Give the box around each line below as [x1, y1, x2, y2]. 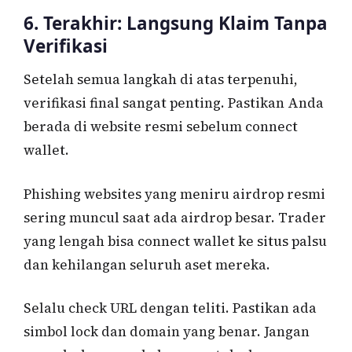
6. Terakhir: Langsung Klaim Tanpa [24, 10, 328, 35]
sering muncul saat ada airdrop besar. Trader [24, 207, 326, 227]
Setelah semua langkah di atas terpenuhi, [24, 70, 298, 90]
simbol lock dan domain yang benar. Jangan [24, 322, 310, 342]
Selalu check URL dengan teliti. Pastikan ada [24, 299, 317, 318]
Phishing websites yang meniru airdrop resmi [24, 184, 325, 203]
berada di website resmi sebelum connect [24, 117, 298, 137]
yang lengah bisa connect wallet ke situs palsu [24, 231, 327, 251]
